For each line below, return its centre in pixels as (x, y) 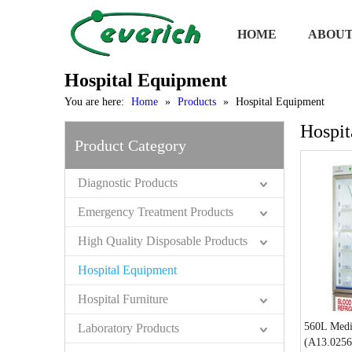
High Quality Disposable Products (163, 241)
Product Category (130, 145)
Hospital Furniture (123, 299)
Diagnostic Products (128, 183)
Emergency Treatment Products (156, 212)
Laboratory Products (128, 328)
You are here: (94, 102)
